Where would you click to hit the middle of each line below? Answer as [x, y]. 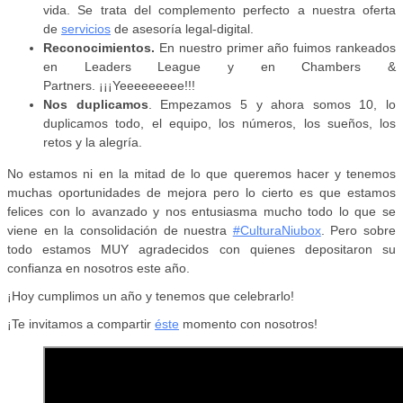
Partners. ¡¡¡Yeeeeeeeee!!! [119, 86]
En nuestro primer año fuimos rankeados [275, 48]
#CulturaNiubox [277, 231]
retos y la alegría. [93, 143]
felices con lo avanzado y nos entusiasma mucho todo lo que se [201, 212]
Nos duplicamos [96, 105]
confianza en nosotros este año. [102, 269]
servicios [86, 29]
